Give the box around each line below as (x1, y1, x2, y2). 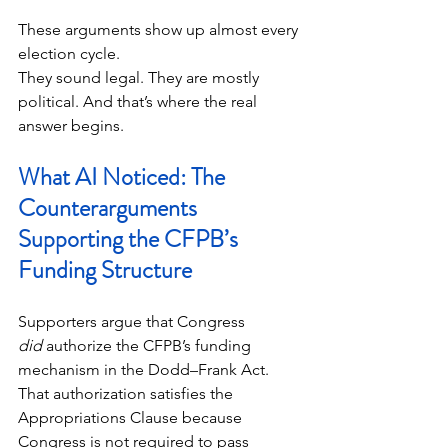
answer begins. (18, 116, 124, 136)
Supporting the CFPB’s (18, 222, 243, 257)
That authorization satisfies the (18, 384, 237, 404)
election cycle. (18, 44, 120, 64)
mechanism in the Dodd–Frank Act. (18, 360, 273, 380)
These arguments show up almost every (18, 20, 302, 40)
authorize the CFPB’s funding (42, 336, 255, 356)
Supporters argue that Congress (18, 312, 249, 332)
